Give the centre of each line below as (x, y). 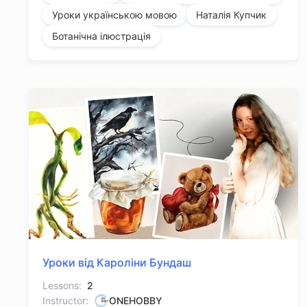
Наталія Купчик (231, 15)
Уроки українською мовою (114, 15)
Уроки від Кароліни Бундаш (117, 263)
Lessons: (62, 286)
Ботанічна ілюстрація (101, 36)
